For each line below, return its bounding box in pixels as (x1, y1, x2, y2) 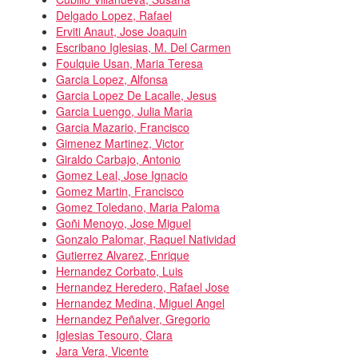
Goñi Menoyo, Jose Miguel (56, 214, 191, 231)
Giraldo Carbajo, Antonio (56, 150, 181, 167)
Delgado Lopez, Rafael (56, 6, 172, 23)
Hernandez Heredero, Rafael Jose (56, 278, 229, 295)
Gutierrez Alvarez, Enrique (56, 246, 189, 263)
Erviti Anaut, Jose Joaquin (56, 22, 187, 39)
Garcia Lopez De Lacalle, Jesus (56, 86, 217, 103)
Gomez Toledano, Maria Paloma (56, 198, 220, 215)
